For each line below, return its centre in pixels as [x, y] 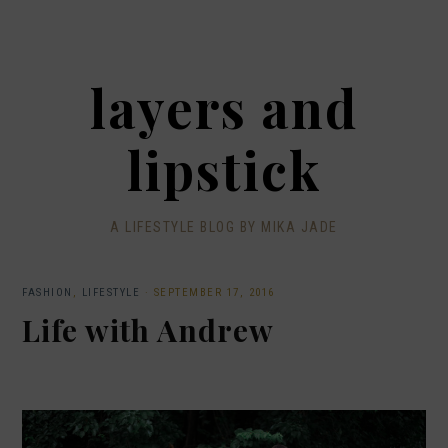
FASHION [47, 292]
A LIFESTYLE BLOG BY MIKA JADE [224, 227]
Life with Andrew [148, 330]
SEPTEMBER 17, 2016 [214, 292]
